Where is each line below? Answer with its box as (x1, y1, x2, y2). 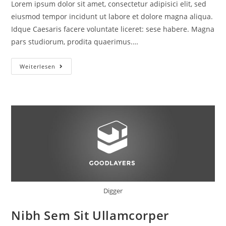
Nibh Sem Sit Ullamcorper (11, 206, 169, 223)
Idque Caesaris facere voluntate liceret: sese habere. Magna (11, 24, 215, 34)
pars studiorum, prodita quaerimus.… (11, 36, 139, 46)
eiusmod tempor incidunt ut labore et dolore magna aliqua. (11, 11, 213, 21)
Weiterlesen (20, 62, 56, 70)
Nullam (55, 61, 83, 71)
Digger (103, 186, 123, 195)
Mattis (55, 75, 80, 85)
